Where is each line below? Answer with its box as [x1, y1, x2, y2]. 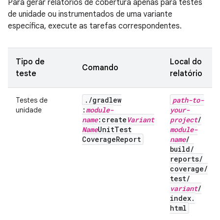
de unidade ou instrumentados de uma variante [8, 9, 172, 19]
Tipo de [16, 57, 45, 67]
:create [98, 115, 127, 124]
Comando [82, 63, 118, 73]
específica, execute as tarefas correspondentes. [8, 21, 182, 31]
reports [170, 154, 199, 164]
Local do [170, 57, 202, 67]
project [170, 115, 197, 124]
